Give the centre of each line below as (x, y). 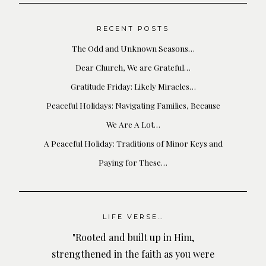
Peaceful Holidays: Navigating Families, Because (133, 105)
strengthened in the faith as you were (133, 254)
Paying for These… (133, 162)
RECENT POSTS (133, 28)
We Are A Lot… (133, 124)
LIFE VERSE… (133, 217)
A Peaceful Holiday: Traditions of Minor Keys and (133, 143)
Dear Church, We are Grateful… (133, 67)
